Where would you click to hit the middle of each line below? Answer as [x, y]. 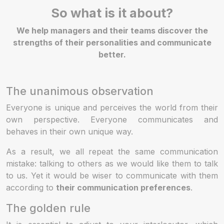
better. [112, 55]
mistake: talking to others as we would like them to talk [112, 164]
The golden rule [48, 208]
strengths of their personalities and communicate [112, 43]
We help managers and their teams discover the [112, 31]
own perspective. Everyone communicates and [112, 120]
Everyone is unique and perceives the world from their [112, 108]
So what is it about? [112, 13]
